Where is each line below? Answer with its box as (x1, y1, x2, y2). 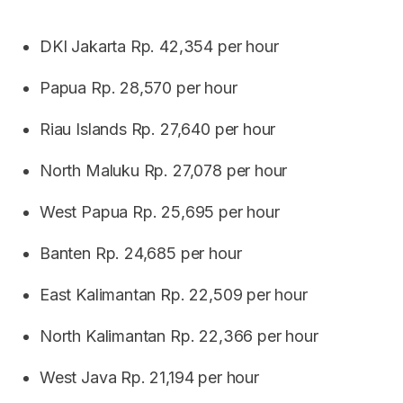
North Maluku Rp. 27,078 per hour (40, 161, 288, 181)
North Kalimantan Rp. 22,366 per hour (40, 327, 318, 346)
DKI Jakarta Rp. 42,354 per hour (40, 37, 279, 57)
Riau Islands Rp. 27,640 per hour (40, 120, 276, 139)
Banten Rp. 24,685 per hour (40, 244, 242, 264)
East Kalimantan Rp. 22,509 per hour (40, 285, 308, 305)
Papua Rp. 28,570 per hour (40, 78, 237, 98)
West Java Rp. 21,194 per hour (40, 368, 259, 388)
